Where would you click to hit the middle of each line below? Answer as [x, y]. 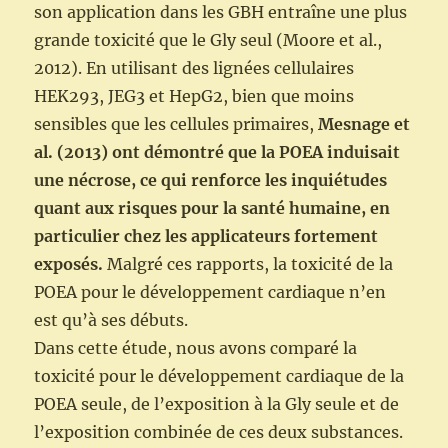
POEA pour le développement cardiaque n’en [210, 292]
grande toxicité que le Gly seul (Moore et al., [208, 40]
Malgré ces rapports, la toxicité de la [248, 264]
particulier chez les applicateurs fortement [206, 236]
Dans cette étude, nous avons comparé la [196, 348]
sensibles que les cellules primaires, [176, 124]
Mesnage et [364, 124]
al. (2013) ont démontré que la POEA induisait [217, 152]
